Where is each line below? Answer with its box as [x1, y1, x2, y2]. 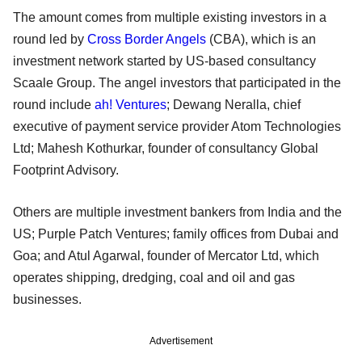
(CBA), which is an [206, 32, 316, 46]
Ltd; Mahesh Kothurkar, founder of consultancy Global [13, 141, 318, 155]
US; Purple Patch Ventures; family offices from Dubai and [13, 226, 339, 241]
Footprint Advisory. [13, 162, 119, 177]
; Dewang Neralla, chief [166, 97, 301, 112]
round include [13, 97, 95, 112]
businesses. [13, 292, 82, 306]
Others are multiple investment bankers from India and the [13, 204, 342, 219]
